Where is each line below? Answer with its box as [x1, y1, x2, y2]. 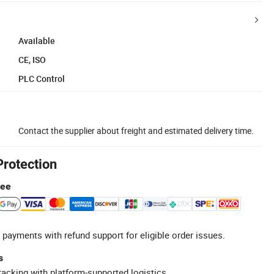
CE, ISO [18, 53, 46, 65]
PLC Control [18, 72, 65, 84]
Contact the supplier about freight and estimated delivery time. [18, 124, 254, 136]
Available [18, 34, 55, 46]
